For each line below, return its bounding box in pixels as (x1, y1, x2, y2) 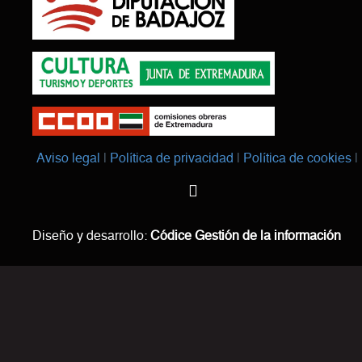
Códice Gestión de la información (149, 228, 341, 244)
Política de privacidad (110, 150, 234, 166)
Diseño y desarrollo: (32, 228, 150, 244)
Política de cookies (243, 150, 351, 166)
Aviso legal (36, 150, 100, 166)
